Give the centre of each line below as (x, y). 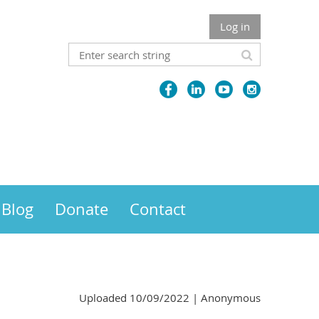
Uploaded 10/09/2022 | (138, 298)
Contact (158, 209)
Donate (82, 209)
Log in (235, 26)
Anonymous (231, 298)
